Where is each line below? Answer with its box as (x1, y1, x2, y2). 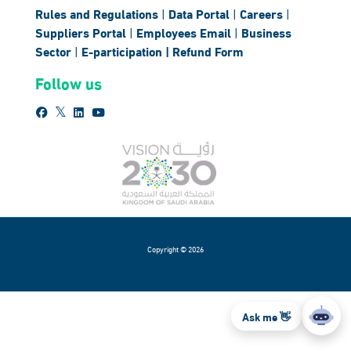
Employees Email (136, 22, 234, 41)
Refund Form (172, 41, 244, 60)
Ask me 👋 (242, 307, 291, 324)
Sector (35, 41, 74, 60)
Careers (240, 3, 286, 22)
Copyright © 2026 (147, 242, 204, 255)
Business (241, 22, 291, 41)
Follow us (35, 70, 102, 93)
